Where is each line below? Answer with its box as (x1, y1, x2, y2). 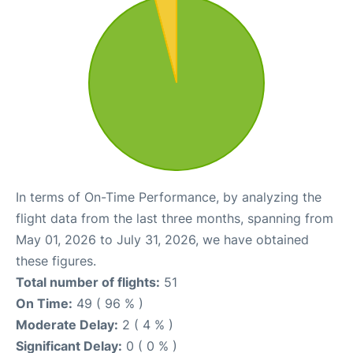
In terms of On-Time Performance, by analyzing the (16, 189, 321, 205)
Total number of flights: (16, 274, 160, 290)
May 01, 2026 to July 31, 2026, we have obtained (16, 232, 309, 247)
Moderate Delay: (16, 317, 118, 333)
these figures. (16, 253, 96, 269)
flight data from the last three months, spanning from (16, 210, 333, 226)
